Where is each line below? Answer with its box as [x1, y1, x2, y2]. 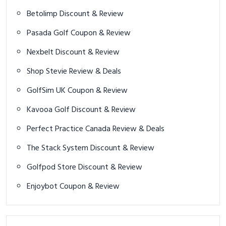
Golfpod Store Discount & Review [78, 161, 142, 175]
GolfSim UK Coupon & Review [68, 84, 128, 98]
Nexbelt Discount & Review [55, 46, 120, 60]
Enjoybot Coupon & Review [60, 180, 120, 194]
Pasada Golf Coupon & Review [71, 27, 131, 40]
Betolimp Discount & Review [60, 8, 124, 21]
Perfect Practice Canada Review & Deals [112, 123, 164, 136]
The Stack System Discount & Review [90, 142, 154, 155]
